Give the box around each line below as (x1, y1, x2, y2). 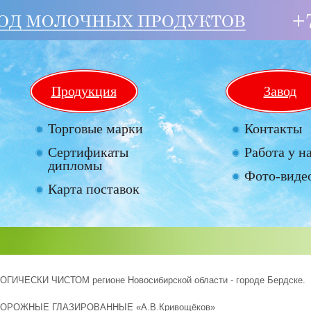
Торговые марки (48, 121, 143, 136)
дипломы (48, 158, 102, 173)
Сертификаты (48, 144, 128, 160)
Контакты (244, 121, 302, 136)
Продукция (51, 83, 117, 99)
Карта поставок (48, 181, 140, 196)
